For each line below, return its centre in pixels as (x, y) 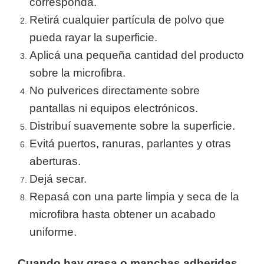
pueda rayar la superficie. (93, 37)
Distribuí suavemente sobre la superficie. (132, 126)
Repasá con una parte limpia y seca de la (134, 197)
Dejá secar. (58, 179)
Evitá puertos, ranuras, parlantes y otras (130, 143)
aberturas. (55, 161)
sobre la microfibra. (77, 73)
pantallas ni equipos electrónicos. (114, 108)
